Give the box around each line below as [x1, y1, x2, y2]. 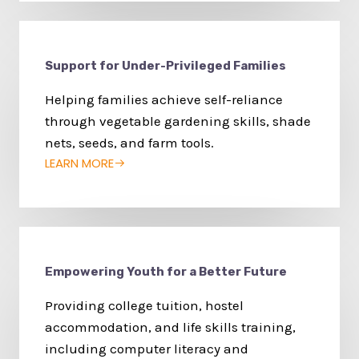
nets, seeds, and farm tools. [45, 135, 214, 151]
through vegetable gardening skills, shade [45, 113, 311, 130]
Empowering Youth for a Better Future [45, 264, 287, 280]
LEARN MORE [45, 155, 114, 172]
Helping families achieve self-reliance [45, 91, 283, 108]
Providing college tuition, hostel [45, 297, 244, 314]
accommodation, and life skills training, [45, 319, 296, 336]
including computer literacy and [45, 341, 248, 357]
